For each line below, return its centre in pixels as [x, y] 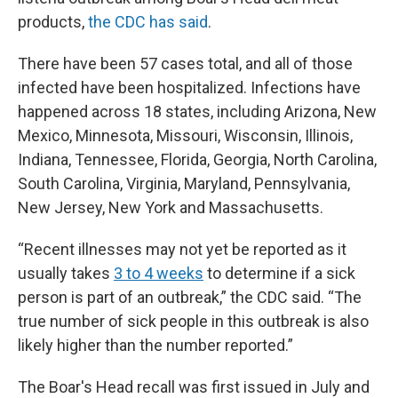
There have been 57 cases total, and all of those [185, 64]
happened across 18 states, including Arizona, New [197, 111]
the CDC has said [148, 22]
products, [53, 22]
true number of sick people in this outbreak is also [193, 321]
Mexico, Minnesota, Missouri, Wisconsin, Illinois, [185, 135]
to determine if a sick [279, 273]
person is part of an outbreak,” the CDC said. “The [190, 297]
